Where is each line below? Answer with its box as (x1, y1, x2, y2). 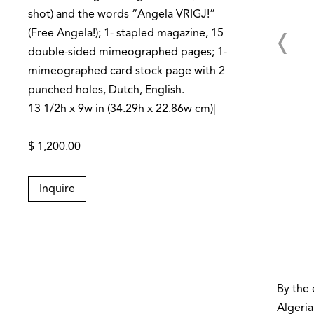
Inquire (39, 184, 75, 195)
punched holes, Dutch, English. (28, 85, 184, 96)
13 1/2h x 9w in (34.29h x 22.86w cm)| (28, 104, 216, 115)
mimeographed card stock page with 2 (28, 66, 225, 77)
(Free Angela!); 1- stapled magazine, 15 (28, 28, 224, 39)
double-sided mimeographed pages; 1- (28, 47, 227, 58)
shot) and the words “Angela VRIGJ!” (28, 9, 215, 20)
